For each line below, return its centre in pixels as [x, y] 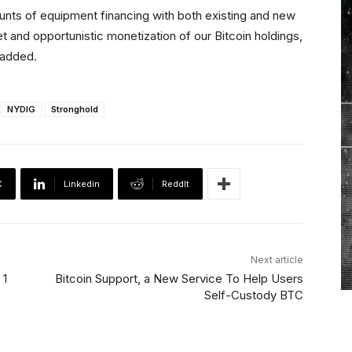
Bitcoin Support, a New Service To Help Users [179, 279]
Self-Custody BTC [253, 295]
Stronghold [75, 110]
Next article [277, 260]
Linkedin [82, 184]
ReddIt [176, 184]
